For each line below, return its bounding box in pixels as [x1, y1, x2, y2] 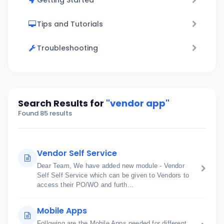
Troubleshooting [37, 43, 98, 53]
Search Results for [18, 97, 106, 109]
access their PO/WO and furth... [37, 181, 134, 188]
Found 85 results [18, 108, 72, 118]
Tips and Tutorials [37, 19, 103, 29]
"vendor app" [106, 97, 169, 109]
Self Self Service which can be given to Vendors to [37, 171, 189, 179]
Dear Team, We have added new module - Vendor [37, 162, 184, 169]
